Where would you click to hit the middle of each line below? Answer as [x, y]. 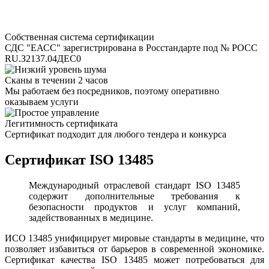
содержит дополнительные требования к [134, 196]
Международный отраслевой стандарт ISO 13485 [134, 185]
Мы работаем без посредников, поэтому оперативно [112, 91]
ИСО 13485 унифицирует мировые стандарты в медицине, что [134, 238]
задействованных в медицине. [91, 217]
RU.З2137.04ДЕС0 [43, 58]
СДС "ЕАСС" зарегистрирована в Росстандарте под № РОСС [131, 47]
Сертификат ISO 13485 [79, 159]
